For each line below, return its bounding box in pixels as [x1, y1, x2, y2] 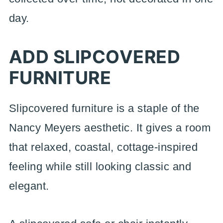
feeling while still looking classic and [8, 160, 192, 173]
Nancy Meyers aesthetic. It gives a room [8, 121, 211, 134]
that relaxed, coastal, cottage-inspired [8, 141, 198, 153]
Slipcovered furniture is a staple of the [8, 102, 200, 114]
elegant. [8, 180, 49, 192]
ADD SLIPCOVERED [8, 46, 181, 68]
